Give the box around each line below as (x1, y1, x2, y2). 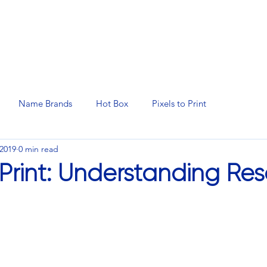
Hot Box (96, 97, 128, 109)
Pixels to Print (152, 97, 206, 109)
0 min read (18, 143, 58, 154)
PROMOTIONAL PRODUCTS (75, 49, 180, 58)
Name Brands (18, 97, 72, 109)
